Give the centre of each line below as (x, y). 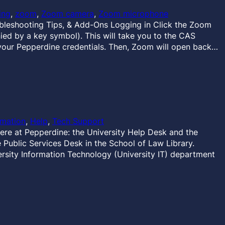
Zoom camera (68, 14)
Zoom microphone (133, 14)
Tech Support (78, 121)
